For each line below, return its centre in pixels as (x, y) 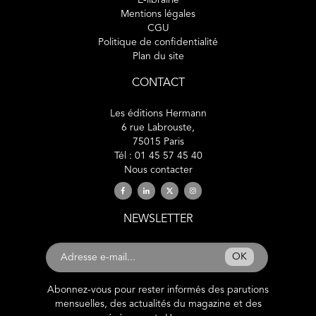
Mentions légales (158, 14)
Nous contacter (158, 170)
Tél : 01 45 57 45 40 (158, 156)
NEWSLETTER (158, 220)
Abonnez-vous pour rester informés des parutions (158, 290)
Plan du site (158, 56)
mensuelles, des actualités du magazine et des (158, 304)
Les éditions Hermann (158, 114)
